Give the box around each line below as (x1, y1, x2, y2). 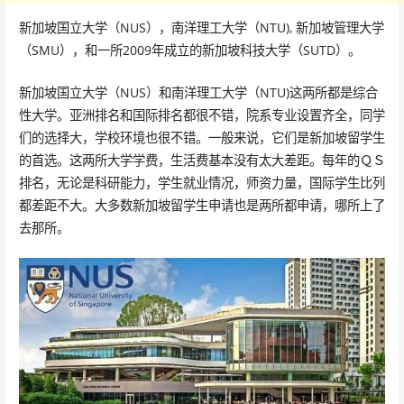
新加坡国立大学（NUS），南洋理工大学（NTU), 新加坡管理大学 (18, 19, 384, 37)
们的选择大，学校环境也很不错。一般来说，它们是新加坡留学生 (18, 128, 385, 146)
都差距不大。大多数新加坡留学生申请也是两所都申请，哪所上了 (18, 196, 385, 214)
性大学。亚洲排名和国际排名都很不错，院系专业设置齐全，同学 (18, 106, 385, 124)
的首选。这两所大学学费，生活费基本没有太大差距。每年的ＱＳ (18, 151, 385, 169)
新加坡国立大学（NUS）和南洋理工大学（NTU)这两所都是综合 (18, 83, 378, 101)
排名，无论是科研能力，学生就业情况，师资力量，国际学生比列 (18, 173, 385, 191)
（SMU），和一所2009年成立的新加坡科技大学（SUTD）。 (18, 41, 361, 60)
